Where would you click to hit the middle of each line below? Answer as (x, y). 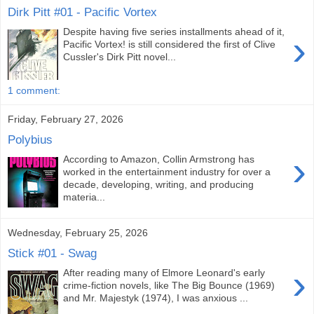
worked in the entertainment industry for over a (167, 172)
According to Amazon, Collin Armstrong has (159, 159)
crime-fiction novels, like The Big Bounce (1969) (169, 286)
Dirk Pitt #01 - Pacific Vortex (82, 12)
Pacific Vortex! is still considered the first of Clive (170, 45)
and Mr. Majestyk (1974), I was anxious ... (156, 298)
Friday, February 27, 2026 (66, 119)
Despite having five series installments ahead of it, (174, 32)
